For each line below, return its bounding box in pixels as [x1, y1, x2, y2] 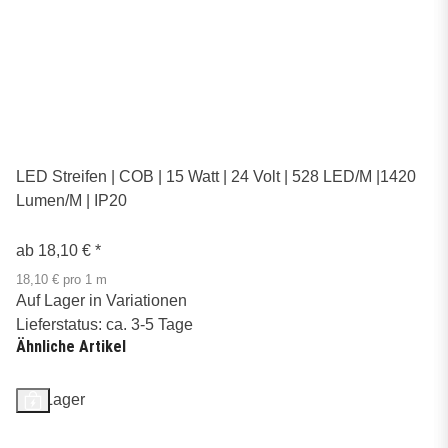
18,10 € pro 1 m [16, 273, 107, 288]
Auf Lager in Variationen [16, 292, 187, 310]
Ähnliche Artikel [16, 337, 126, 357]
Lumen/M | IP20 [16, 192, 127, 210]
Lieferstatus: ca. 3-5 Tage [16, 316, 193, 334]
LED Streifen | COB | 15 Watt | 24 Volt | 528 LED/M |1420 [16, 168, 416, 186]
